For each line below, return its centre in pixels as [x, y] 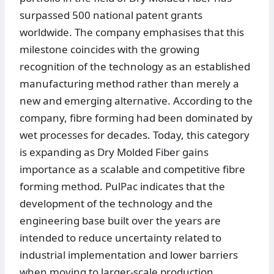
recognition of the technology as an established [135, 67]
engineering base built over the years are [120, 221]
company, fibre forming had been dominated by [136, 118]
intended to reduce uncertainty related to [120, 238]
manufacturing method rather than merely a [129, 84]
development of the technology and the [116, 204]
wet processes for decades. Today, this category [135, 135]
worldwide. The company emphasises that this [132, 32]
